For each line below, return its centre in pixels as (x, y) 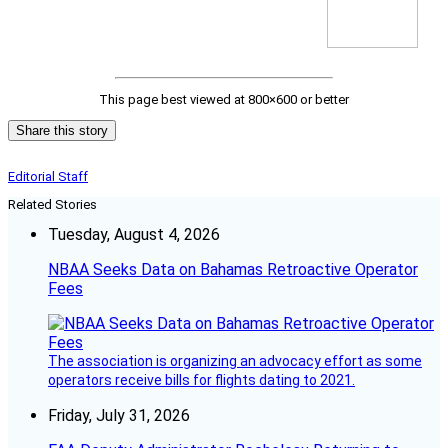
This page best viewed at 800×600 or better (224, 100)
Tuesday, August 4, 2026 (134, 235)
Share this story (62, 131)
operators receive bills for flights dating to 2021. (201, 380)
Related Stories (52, 205)
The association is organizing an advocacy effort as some (235, 361)
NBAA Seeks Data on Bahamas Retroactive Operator (233, 270)
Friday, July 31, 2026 (119, 416)
